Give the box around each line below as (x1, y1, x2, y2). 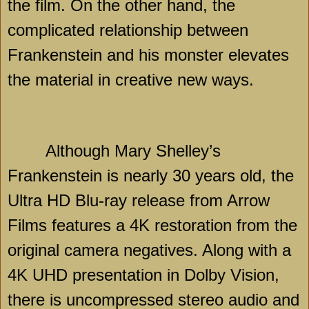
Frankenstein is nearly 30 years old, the (8, 166, 294, 186)
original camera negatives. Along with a (8, 241, 291, 260)
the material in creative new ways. (8, 70, 254, 89)
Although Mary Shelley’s (46, 141, 221, 161)
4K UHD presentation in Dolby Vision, (8, 266, 279, 285)
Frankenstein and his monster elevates (8, 45, 289, 64)
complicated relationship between (8, 20, 248, 39)
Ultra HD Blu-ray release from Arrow (8, 191, 270, 210)
